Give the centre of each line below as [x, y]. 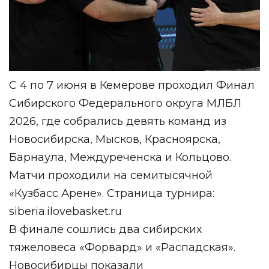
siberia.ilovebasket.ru [65, 211]
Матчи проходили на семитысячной [111, 175]
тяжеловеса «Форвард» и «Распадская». [122, 247]
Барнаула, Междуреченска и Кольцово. [120, 157]
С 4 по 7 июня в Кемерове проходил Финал [132, 85]
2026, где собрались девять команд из [118, 121]
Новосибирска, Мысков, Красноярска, [115, 139]
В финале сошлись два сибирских [105, 229]
